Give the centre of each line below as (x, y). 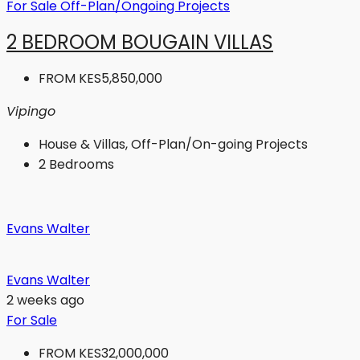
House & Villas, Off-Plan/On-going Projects (173, 144)
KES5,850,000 (121, 78)
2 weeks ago (45, 300)
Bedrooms (82, 164)
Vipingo (31, 111)
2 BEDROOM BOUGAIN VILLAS (140, 42)
